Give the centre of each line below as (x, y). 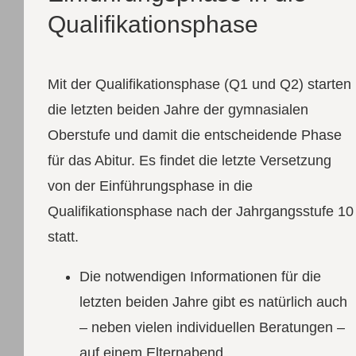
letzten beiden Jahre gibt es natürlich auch (213, 302)
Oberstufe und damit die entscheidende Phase (194, 135)
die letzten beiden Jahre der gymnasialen (178, 109)
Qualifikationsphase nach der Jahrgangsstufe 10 (200, 211)
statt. (63, 236)
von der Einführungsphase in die (150, 186)
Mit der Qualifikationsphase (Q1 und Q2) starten (199, 84)
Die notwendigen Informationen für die (200, 276)
